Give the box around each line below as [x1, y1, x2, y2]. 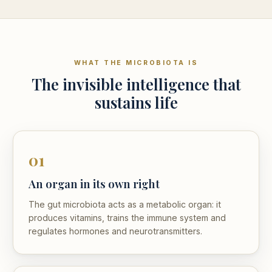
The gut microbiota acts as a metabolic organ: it [29, 199, 222, 210]
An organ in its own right [29, 176, 160, 192]
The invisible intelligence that [31, 73, 241, 95]
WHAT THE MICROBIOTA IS [73, 58, 199, 67]
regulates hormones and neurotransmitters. [29, 226, 203, 237]
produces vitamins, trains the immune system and [29, 212, 226, 223]
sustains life [94, 92, 178, 113]
